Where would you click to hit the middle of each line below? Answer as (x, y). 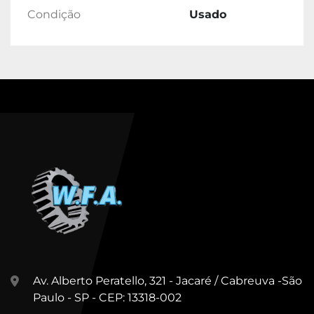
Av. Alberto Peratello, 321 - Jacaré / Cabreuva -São (168, 281)
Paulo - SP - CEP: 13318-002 (107, 298)
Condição (54, 15)
